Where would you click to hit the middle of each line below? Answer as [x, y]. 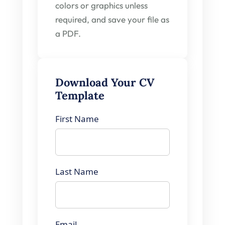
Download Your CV [105, 82]
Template [80, 95]
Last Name [77, 172]
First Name [77, 119]
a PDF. [68, 33]
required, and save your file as [112, 19]
